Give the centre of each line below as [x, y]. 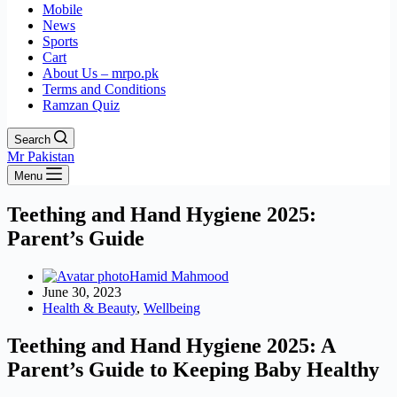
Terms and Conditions [104, 89]
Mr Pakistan [41, 156]
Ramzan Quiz [81, 105]
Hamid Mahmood [179, 276]
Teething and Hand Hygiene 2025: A [171, 345]
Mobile [62, 9]
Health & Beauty [90, 307]
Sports [60, 41]
